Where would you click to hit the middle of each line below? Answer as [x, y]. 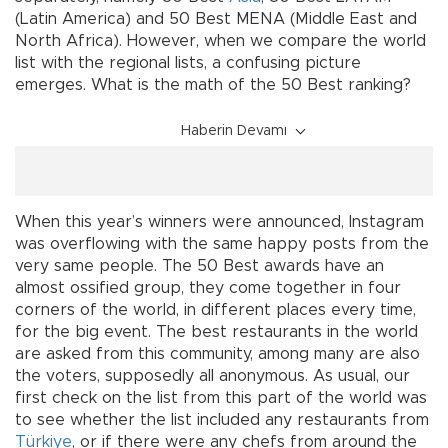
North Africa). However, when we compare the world [220, 40]
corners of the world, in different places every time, [215, 309]
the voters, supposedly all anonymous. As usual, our [212, 375]
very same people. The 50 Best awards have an [199, 265]
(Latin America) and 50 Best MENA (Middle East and [216, 18]
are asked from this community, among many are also [217, 353]
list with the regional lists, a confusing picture [188, 62]
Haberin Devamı [234, 130]
